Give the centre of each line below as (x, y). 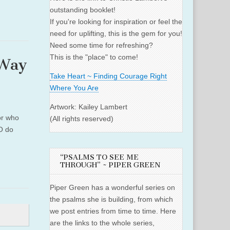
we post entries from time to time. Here (113, 211)
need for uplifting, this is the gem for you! (116, 34)
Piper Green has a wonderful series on (112, 188)
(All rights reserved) (82, 119)
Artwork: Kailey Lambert (89, 107)
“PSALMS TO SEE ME (99, 158)
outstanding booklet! (83, 10)
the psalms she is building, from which (111, 199)
